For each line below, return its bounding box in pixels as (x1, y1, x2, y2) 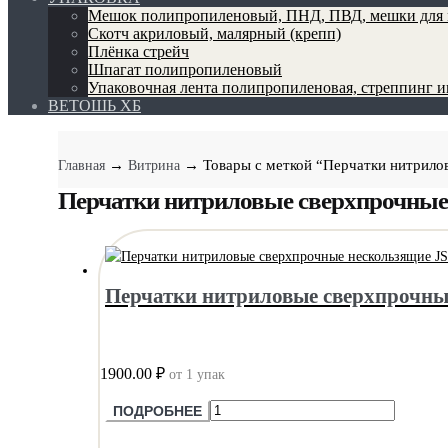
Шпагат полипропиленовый (88, 61, 282, 78)
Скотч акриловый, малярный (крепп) (88, 25, 341, 42)
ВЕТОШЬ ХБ (48, 97, 141, 114)
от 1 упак (169, 367, 225, 382)
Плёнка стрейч (88, 43, 189, 60)
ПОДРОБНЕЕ (113, 403, 202, 419)
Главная (58, 158, 105, 173)
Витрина (128, 158, 180, 173)
